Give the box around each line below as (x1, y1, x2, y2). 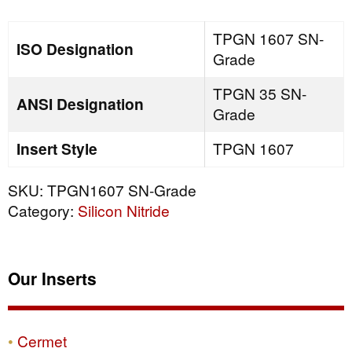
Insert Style (16, 137, 97, 159)
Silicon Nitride (78, 199, 170, 221)
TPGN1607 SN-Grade (47, 178, 196, 200)
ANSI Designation (16, 92, 144, 115)
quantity (7, 7, 46, 24)
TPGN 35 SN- (212, 82, 306, 104)
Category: (8, 199, 78, 221)
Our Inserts (8, 266, 97, 291)
